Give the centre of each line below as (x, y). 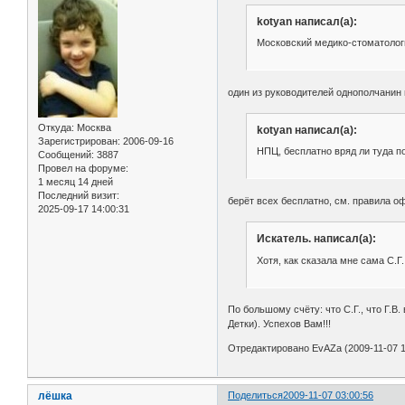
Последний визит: (79, 196)
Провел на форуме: (83, 169)
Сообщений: (66, 155)
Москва (93, 128)
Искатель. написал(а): (316, 239)
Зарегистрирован (78, 141)
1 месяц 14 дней (75, 182)
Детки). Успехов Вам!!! (280, 324)
